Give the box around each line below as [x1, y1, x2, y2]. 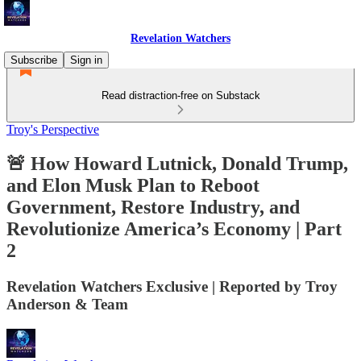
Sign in [70, 54, 102, 66]
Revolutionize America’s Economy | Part [6, 218, 342, 239]
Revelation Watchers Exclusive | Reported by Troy [6, 277, 338, 295]
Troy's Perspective [6, 122, 99, 136]
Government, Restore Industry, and [6, 196, 300, 218]
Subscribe [10, 54, 57, 66]
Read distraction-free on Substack [101, 89, 260, 102]
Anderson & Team [6, 295, 128, 313]
